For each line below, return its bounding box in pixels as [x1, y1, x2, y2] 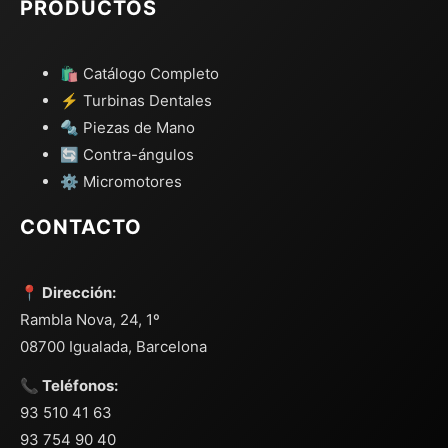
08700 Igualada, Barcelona [20, 337, 207, 357]
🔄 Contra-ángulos [60, 145, 194, 165]
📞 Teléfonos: [20, 376, 118, 396]
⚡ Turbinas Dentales [60, 91, 212, 111]
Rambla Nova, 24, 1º [20, 310, 160, 330]
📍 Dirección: [20, 283, 116, 303]
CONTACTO [20, 215, 142, 240]
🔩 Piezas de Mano [60, 118, 195, 138]
